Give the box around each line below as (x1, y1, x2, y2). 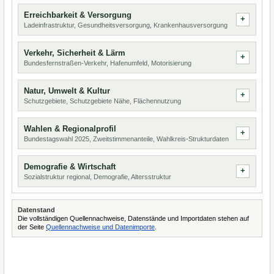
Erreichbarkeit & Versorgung (24, 10, 131, 20)
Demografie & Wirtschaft (24, 162, 116, 171)
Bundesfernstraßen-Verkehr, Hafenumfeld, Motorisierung (24, 59, 191, 67)
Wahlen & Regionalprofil (24, 124, 116, 133)
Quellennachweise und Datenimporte (46, 223, 155, 231)
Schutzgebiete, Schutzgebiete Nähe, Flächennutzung (24, 97, 181, 105)
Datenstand (18, 206, 55, 213)
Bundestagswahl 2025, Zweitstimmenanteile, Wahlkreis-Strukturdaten (24, 135, 229, 143)
